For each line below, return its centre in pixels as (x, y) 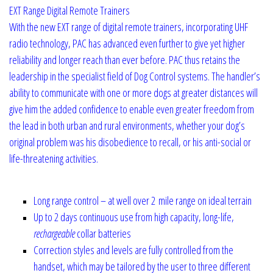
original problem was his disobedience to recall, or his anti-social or (130, 142)
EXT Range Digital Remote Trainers (69, 10)
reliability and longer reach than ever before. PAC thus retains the (125, 59)
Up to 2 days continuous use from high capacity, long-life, (134, 217)
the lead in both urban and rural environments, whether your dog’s (127, 125)
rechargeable (54, 233)
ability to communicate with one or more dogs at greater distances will (133, 92)
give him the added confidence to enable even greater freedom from (132, 109)
